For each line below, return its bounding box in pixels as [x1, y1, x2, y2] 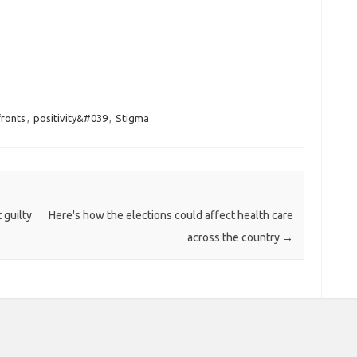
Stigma [115, 112, 149, 124]
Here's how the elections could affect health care [48, 209, 293, 222]
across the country [186, 231, 282, 245]
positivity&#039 [33, 112, 108, 124]
